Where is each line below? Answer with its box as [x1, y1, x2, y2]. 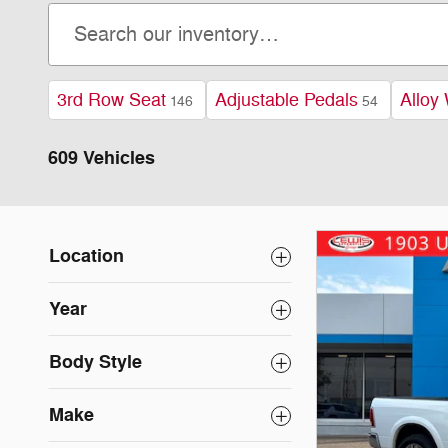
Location [49, 244, 124, 268]
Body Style [49, 350, 142, 374]
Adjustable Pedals [215, 89, 358, 111]
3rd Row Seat [57, 89, 166, 111]
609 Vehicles [48, 146, 155, 170]
